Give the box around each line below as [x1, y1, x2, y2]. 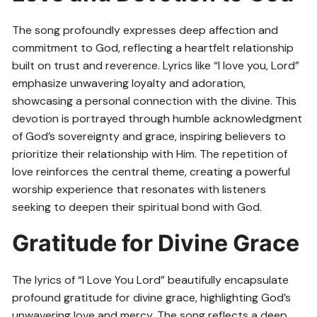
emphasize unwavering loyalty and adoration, [12, 76, 246, 91]
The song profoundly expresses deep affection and [12, 23, 279, 38]
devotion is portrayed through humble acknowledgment [12, 111, 303, 127]
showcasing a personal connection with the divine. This [12, 93, 297, 109]
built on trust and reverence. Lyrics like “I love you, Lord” [12, 58, 300, 74]
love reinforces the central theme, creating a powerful [12, 164, 291, 180]
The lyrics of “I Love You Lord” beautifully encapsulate [12, 272, 289, 288]
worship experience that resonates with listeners [12, 182, 267, 197]
